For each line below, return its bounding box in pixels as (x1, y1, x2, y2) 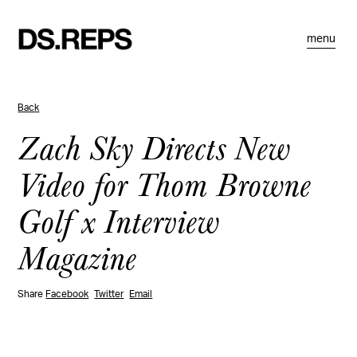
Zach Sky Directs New (18, 123, 291, 171)
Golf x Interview (18, 196, 220, 244)
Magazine (18, 233, 137, 280)
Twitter (94, 289, 124, 299)
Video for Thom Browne (18, 159, 312, 207)
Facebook (45, 289, 89, 299)
